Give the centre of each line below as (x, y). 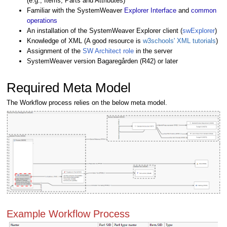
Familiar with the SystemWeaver (75, 10)
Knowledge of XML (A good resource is (85, 41)
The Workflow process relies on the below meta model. (88, 102)
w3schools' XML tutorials (179, 41)
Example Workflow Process (68, 214)
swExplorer (199, 30)
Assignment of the (55, 51)
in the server (153, 51)
